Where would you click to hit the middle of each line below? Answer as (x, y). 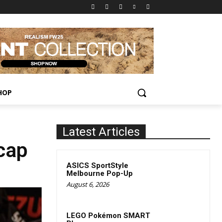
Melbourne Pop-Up (100, 174)
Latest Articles (101, 132)
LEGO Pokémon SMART (108, 215)
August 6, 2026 (88, 185)
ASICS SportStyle (97, 166)
